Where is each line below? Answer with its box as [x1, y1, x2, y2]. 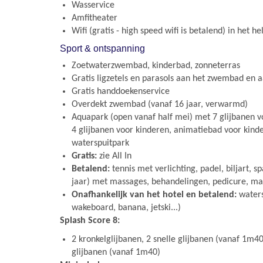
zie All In [97, 151, 131, 161]
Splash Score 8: [60, 216, 120, 225]
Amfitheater [72, 14, 117, 23]
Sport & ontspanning [60, 43, 145, 53]
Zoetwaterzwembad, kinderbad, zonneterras [72, 61, 240, 70]
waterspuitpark [72, 139, 129, 148]
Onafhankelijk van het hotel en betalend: [72, 190, 237, 200]
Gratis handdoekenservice [72, 87, 170, 96]
